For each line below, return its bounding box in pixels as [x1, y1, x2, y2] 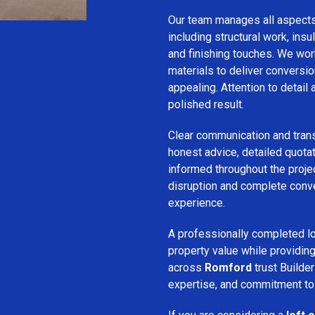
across [168, 260, 205, 274]
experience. [168, 195, 225, 210]
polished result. [168, 97, 244, 111]
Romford [205, 260, 252, 274]
